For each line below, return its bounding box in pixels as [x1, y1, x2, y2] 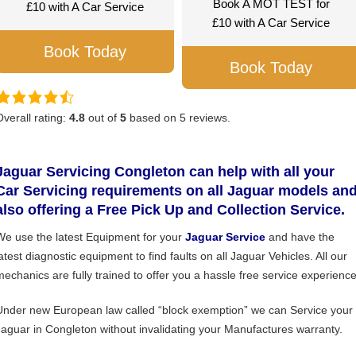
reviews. [189, 111, 230, 124]
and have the [265, 230, 335, 243]
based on [126, 111, 180, 124]
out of [88, 111, 120, 124]
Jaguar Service [185, 230, 265, 243]
